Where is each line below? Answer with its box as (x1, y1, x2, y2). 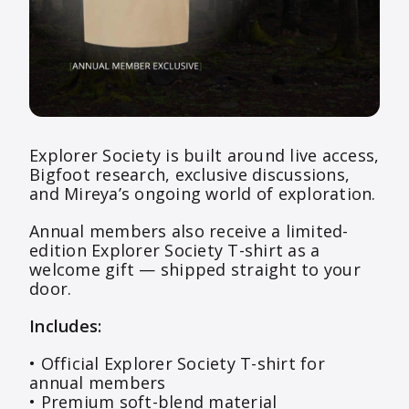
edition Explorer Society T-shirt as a (29, 239, 320, 262)
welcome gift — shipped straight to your (29, 258, 361, 281)
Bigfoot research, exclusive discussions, (29, 163, 350, 186)
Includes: (29, 315, 102, 338)
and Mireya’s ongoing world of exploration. (29, 183, 376, 205)
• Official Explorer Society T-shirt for (29, 352, 325, 375)
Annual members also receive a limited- (29, 220, 349, 243)
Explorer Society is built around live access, (29, 144, 380, 167)
